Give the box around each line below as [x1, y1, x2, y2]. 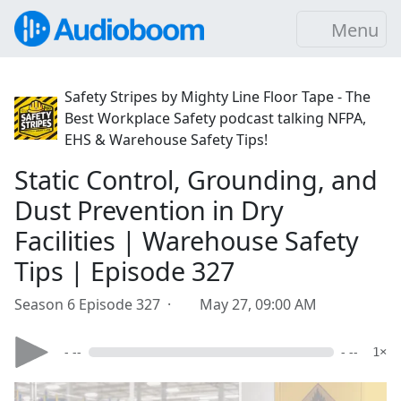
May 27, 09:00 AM [200, 294, 317, 314]
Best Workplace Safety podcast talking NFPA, [64, 108, 366, 128]
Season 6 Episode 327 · [14, 294, 178, 314]
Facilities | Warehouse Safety [14, 223, 359, 258]
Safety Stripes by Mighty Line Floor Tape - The [64, 87, 371, 107]
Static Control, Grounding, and [14, 162, 378, 197]
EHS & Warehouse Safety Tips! [64, 130, 268, 149]
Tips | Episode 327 [14, 253, 235, 288]
